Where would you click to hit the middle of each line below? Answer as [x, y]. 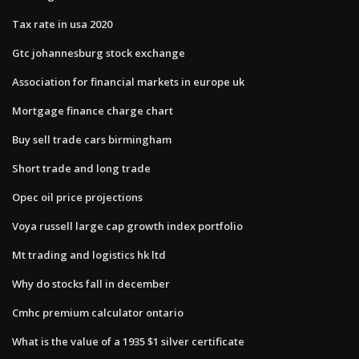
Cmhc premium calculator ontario [98, 312]
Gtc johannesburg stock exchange [99, 52]
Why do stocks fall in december [91, 283]
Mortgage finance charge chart [93, 110]
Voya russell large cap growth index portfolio [127, 226]
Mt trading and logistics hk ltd [89, 254]
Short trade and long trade [81, 168]
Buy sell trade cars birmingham [92, 139]
